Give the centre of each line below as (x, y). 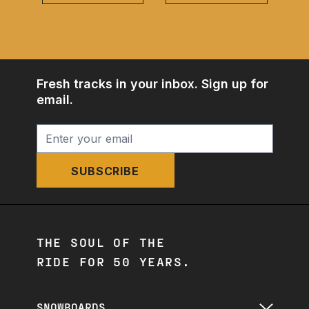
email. (54, 100)
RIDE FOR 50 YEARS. (113, 261)
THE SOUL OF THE (101, 242)
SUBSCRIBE (105, 171)
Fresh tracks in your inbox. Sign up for (152, 84)
